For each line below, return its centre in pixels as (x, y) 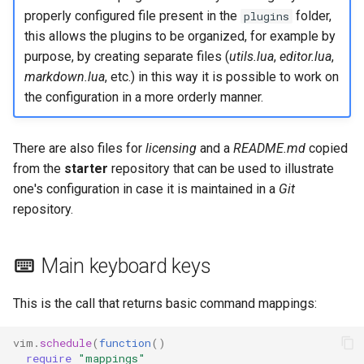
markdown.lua (64, 76)
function (125, 342)
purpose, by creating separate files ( (126, 56)
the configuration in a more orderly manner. (143, 97)
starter (86, 169)
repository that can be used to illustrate (221, 169)
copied (327, 148)
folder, (312, 15)
